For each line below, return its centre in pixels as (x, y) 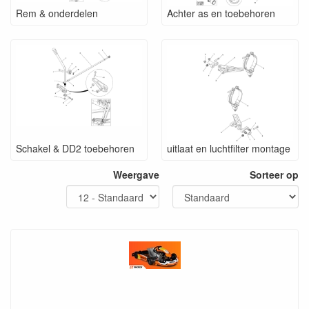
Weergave (136, 174)
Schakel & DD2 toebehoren (75, 148)
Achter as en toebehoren (221, 13)
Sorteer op (274, 174)
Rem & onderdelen (57, 13)
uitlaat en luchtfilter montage (229, 148)
